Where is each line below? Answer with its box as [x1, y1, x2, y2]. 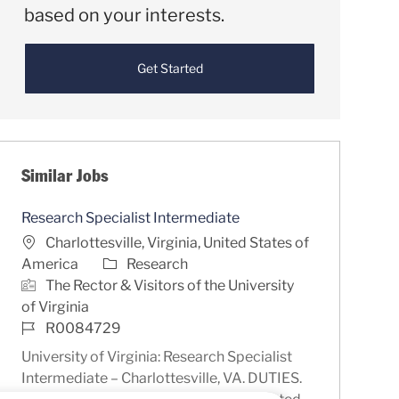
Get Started [136, 60, 203, 76]
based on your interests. [24, 4, 225, 26]
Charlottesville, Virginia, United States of [45, 233, 310, 251]
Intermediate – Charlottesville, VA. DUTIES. [21, 369, 303, 387]
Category [102, 254, 164, 272]
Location [20, 232, 81, 250]
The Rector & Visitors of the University [45, 276, 295, 294]
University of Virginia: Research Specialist [21, 347, 293, 365]
